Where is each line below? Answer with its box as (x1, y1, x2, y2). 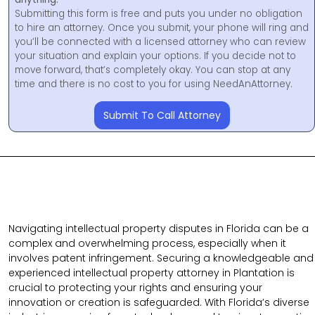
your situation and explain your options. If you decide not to (15, 49, 296, 63)
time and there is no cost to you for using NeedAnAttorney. (15, 77, 292, 91)
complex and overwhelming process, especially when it (8, 236, 286, 250)
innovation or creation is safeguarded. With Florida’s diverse (8, 295, 309, 309)
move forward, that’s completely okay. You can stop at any (15, 63, 290, 77)
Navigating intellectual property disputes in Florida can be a (8, 221, 309, 236)
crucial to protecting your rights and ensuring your (8, 280, 262, 295)
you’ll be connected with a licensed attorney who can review (15, 34, 306, 49)
